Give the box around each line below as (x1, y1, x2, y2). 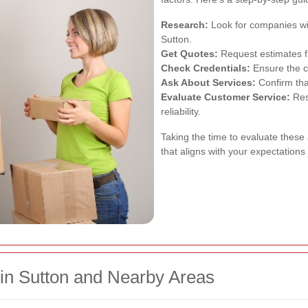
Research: (161, 19, 208, 30)
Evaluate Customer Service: (161, 91, 290, 102)
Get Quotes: (161, 47, 218, 59)
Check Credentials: (161, 62, 250, 74)
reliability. (161, 105, 201, 117)
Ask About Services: (161, 76, 256, 88)
